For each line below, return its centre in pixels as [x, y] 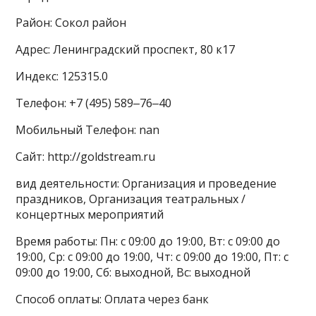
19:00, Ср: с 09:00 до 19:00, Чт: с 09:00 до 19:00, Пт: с [152, 257]
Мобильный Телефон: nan [88, 130]
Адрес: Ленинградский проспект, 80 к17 [126, 49]
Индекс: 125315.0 [62, 76]
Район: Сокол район [71, 23]
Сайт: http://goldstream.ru [86, 157]
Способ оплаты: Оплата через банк [113, 299]
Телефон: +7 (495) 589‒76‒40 [94, 103]
